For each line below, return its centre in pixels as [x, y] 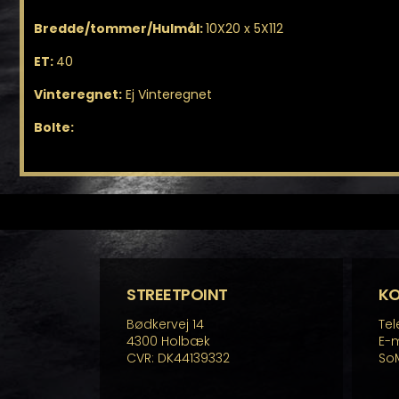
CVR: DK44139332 [178, 358]
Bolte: [54, 128]
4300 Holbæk [168, 342]
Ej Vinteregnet [167, 95]
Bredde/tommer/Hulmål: [120, 29]
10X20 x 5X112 [244, 29]
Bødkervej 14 [165, 325]
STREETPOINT [177, 295]
